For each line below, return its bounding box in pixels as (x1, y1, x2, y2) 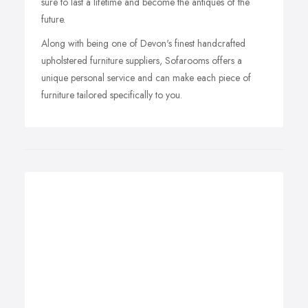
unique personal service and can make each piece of (41, 71, 251, 85)
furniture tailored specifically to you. (41, 88, 182, 102)
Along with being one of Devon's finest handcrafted (41, 36, 245, 50)
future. (41, 12, 65, 26)
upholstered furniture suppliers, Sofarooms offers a (41, 54, 242, 67)
